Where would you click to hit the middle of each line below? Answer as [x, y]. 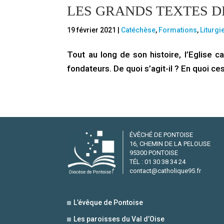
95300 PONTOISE [154, 153]
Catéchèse [138, 30]
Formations [178, 30]
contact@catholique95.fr [165, 171]
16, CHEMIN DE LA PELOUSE [170, 144]
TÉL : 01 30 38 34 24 [158, 162]
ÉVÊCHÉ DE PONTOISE [161, 135]
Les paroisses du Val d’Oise [119, 219]
